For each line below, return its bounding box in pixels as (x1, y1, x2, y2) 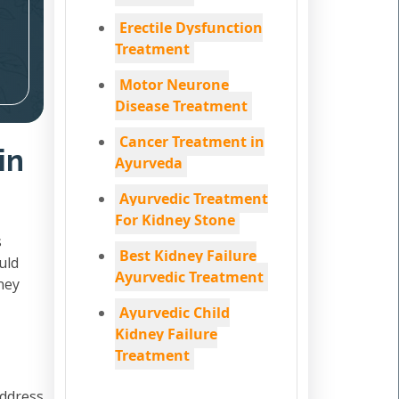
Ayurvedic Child (119, 303, 230, 322)
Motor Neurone (119, 75, 229, 94)
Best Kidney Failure (119, 246, 256, 265)
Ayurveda (115, 153, 183, 173)
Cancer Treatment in (119, 132, 265, 151)
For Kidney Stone (115, 210, 235, 230)
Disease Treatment (115, 96, 248, 116)
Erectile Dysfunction (119, 18, 263, 37)
